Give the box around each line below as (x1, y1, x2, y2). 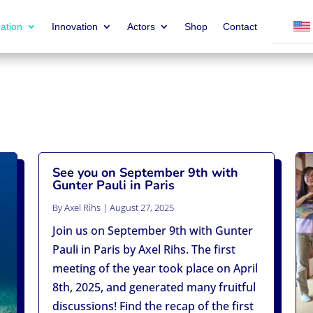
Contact (223, 21, 257, 32)
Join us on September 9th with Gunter (52, 223, 253, 239)
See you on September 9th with (52, 164, 238, 182)
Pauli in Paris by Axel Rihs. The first (52, 242, 235, 258)
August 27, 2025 (109, 201, 174, 214)
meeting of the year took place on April (52, 261, 258, 277)
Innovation (52, 21, 98, 32)
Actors (127, 21, 155, 32)
